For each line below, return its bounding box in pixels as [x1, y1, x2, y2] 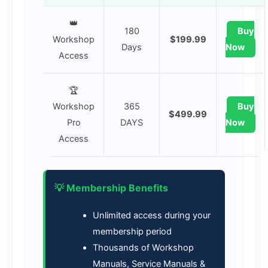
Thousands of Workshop [92, 242, 194, 253]
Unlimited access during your [92, 209, 211, 221]
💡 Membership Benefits [54, 181, 168, 194]
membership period [92, 226, 172, 237]
